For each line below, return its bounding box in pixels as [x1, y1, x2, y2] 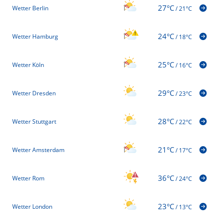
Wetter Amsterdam [12, 145, 65, 154]
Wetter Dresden [12, 88, 56, 97]
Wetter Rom [12, 174, 44, 182]
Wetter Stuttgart [12, 117, 56, 126]
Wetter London [12, 202, 52, 211]
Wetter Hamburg [12, 32, 58, 41]
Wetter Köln [12, 60, 44, 69]
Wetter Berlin [12, 3, 48, 12]
